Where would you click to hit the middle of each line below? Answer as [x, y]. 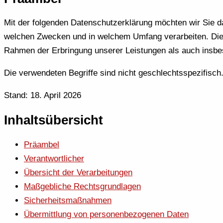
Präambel [42, 144]
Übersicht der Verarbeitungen [78, 172]
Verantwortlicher [54, 158]
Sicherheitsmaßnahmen [68, 200]
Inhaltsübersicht [54, 120]
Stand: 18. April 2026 [43, 96]
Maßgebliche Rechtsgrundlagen [82, 186]
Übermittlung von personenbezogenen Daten [106, 214]
